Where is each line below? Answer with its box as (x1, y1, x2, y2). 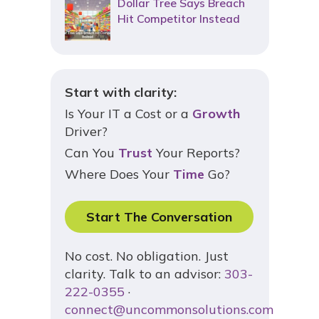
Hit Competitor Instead (117, 11, 240, 26)
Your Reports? (152, 145, 240, 162)
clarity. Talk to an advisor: (64, 266, 224, 283)
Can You (64, 145, 118, 162)
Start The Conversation (85, 209, 232, 226)
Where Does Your (64, 166, 173, 183)
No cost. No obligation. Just (64, 248, 229, 265)
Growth (192, 105, 240, 122)
